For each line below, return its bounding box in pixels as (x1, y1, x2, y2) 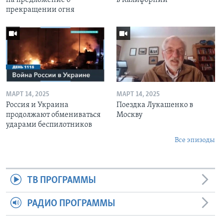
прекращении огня (6, 5, 74, 14)
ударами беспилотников (6, 121, 92, 129)
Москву (116, 111, 143, 119)
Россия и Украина (6, 101, 69, 110)
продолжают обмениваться (6, 111, 101, 119)
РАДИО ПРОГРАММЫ (27, 199, 115, 209)
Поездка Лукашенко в (116, 101, 193, 110)
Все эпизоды (175, 137, 215, 145)
